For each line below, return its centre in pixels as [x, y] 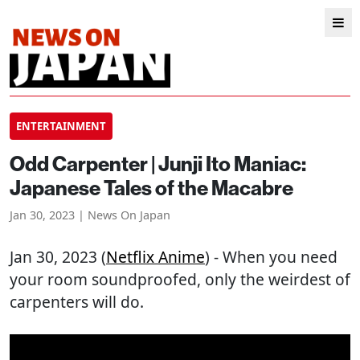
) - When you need [271, 257]
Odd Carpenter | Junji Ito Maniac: [158, 164]
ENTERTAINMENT [61, 126]
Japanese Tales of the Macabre [151, 188]
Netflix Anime [155, 257]
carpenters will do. [77, 302]
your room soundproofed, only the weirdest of [180, 279]
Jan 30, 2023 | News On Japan [90, 215]
